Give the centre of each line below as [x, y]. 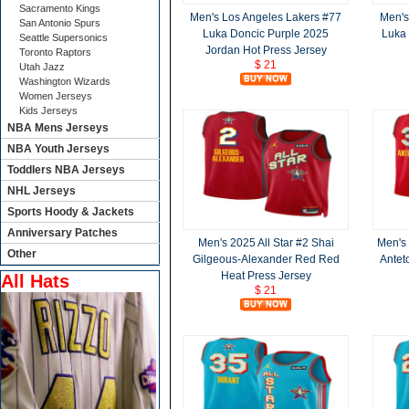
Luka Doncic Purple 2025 [266, 34]
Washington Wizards [65, 81]
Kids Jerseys [48, 110]
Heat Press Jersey [266, 276]
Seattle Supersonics [63, 37]
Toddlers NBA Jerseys [66, 170]
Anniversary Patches [63, 233]
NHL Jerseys [42, 191]
